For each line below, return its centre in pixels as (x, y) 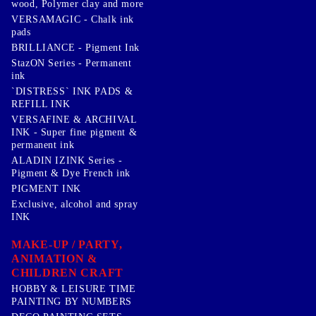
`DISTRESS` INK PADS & (72, 91)
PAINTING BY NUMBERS (72, 301)
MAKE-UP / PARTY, (67, 244)
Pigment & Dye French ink (71, 173)
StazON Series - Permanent (72, 63)
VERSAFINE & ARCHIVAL (74, 119)
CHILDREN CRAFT (68, 272)
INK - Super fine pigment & (74, 132)
